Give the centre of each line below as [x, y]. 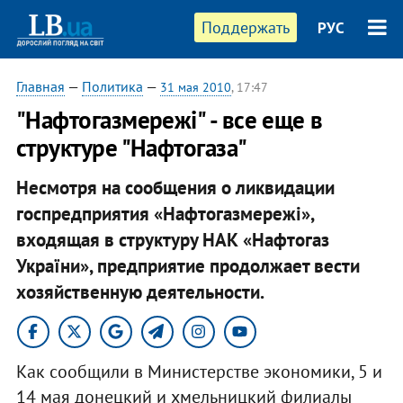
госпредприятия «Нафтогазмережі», [165, 213]
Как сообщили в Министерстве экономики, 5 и [199, 371]
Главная [40, 86]
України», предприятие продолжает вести [188, 265]
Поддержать [246, 27]
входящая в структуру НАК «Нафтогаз [172, 239]
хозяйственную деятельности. [140, 291]
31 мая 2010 [195, 87]
